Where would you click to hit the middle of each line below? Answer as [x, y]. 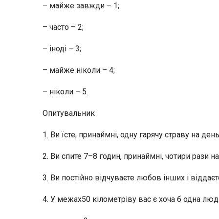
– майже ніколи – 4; [79, 70]
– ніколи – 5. [65, 92]
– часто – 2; [63, 27]
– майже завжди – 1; [81, 6]
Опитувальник [69, 113]
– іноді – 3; [62, 49]
